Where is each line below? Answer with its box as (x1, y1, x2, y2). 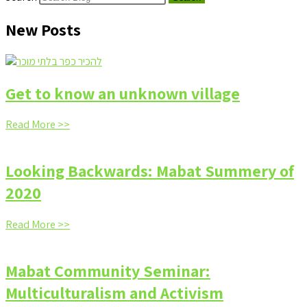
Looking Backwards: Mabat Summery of (5, 160, 294, 182)
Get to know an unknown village (5, 82, 240, 104)
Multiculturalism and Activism (5, 282, 223, 304)
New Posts (5, 18, 81, 40)
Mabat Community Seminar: (5, 260, 210, 282)
